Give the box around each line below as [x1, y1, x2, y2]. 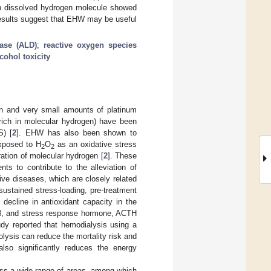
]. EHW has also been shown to [16, 128, 137, 137]
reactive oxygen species [44, 40, 137, 50]
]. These [107, 151, 137, 160]
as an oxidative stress [54, 139, 137, 149]
